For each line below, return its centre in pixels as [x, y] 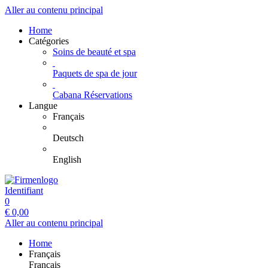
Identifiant [24, 191]
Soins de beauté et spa [94, 52]
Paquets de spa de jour [95, 73]
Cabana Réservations [92, 95]
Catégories [49, 41]
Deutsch [68, 138]
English [67, 159]
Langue [43, 106]
